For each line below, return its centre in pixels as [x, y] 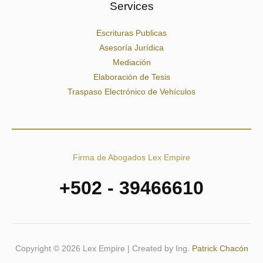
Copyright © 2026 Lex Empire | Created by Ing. [103, 249]
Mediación [131, 63]
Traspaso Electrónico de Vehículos [131, 92]
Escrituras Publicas [131, 33]
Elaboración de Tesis [131, 77]
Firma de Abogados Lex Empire [131, 158]
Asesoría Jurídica [131, 48]
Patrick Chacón [220, 249]
